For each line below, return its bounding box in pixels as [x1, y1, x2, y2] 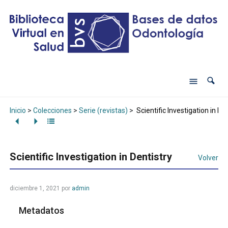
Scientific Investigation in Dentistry [9, 151, 172, 163]
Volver [198, 154, 219, 162]
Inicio [9, 106, 26, 115]
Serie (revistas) [78, 106, 128, 115]
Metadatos [19, 205, 65, 216]
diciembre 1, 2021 [9, 185, 60, 192]
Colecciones [33, 106, 72, 115]
